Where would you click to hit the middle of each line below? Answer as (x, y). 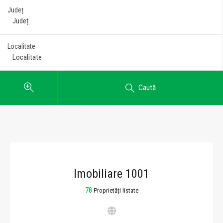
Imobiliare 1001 (111, 174)
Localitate (21, 46)
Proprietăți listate (116, 191)
